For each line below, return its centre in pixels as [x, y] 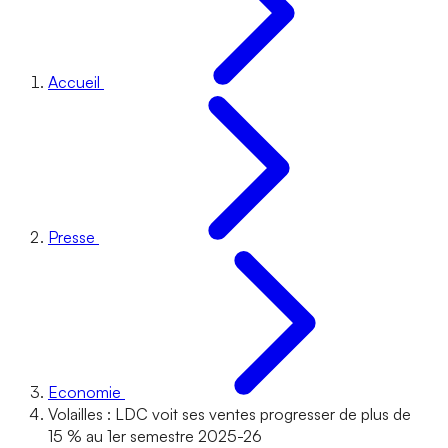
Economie [84, 392]
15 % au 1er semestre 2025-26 [155, 436]
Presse [71, 237]
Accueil [74, 82]
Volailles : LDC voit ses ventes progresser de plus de [229, 414]
